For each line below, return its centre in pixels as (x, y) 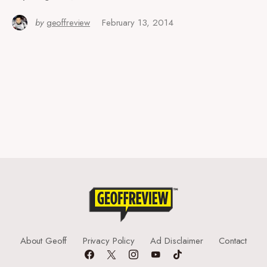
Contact (233, 241)
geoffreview (68, 23)
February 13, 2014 (138, 23)
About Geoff (44, 241)
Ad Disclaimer (177, 241)
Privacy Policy (108, 241)
